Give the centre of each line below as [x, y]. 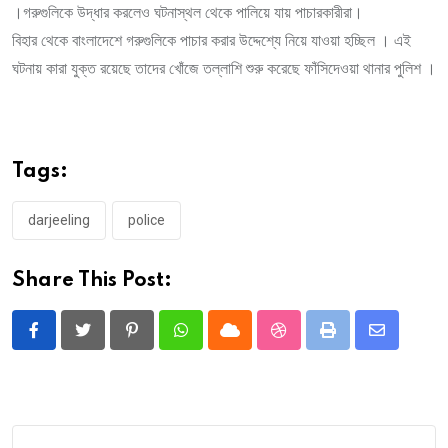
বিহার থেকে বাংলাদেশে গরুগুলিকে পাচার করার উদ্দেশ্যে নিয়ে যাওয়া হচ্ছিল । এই [211, 40]
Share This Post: [92, 280]
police [146, 219]
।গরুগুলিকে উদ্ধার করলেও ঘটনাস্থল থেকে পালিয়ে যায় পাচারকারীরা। [187, 12]
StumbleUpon [324, 342]
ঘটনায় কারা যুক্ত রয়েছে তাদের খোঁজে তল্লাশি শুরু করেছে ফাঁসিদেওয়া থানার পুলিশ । [224, 68]
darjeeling [59, 219]
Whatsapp [214, 342]
